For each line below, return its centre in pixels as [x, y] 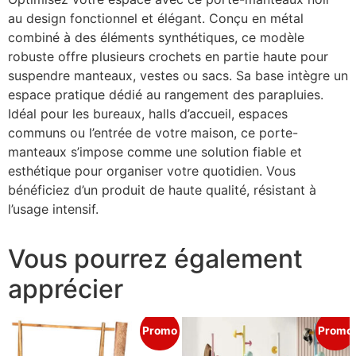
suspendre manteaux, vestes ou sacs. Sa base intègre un [178, 75]
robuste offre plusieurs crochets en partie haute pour [168, 56]
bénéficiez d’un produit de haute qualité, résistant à [162, 190]
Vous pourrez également [155, 258]
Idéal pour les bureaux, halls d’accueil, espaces [148, 113]
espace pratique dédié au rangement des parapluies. [166, 94]
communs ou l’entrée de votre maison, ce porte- [153, 132]
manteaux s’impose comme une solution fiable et [155, 151]
